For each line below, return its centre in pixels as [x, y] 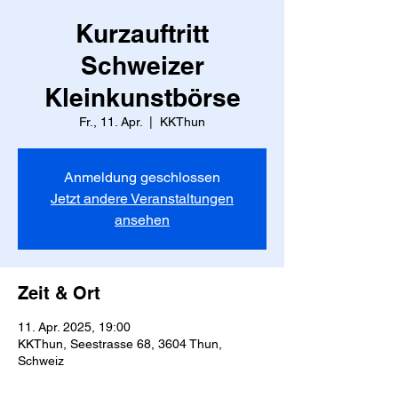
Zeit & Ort [59, 293]
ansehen [142, 220]
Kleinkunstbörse [142, 97]
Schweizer [142, 65]
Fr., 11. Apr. [111, 122]
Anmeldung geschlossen [142, 177]
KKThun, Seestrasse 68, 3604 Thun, [120, 344]
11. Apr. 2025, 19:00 [74, 327]
